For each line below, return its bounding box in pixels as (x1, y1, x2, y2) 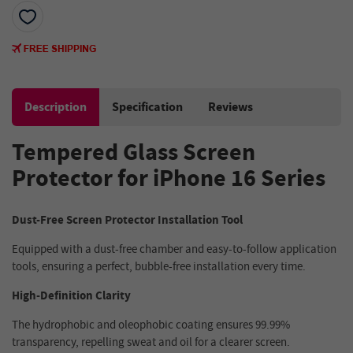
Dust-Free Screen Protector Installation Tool (12, 212, 243, 229)
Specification (112, 98, 183, 117)
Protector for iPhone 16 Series (12, 163, 325, 196)
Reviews (208, 98, 253, 117)
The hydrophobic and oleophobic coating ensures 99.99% (12, 317, 290, 334)
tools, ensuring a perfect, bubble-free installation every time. (12, 258, 306, 276)
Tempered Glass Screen (12, 137, 255, 170)
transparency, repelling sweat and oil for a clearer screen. (12, 334, 290, 351)
